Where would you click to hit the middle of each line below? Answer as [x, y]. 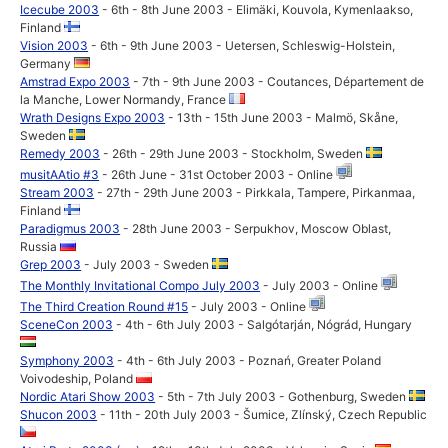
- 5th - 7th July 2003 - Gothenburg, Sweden [282, 396]
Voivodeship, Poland [78, 378]
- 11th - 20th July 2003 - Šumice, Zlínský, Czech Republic [262, 414]
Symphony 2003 [67, 360]
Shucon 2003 [59, 414]
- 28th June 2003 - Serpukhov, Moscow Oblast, [256, 228]
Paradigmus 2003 [70, 228]
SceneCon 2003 [67, 324]
